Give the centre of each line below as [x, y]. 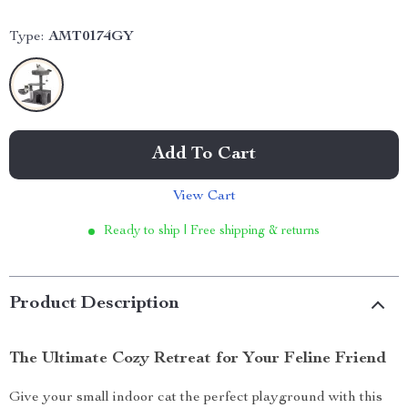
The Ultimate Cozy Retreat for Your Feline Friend [198, 359]
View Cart [204, 197]
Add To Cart [204, 155]
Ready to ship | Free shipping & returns [212, 231]
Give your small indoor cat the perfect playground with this [196, 398]
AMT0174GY [91, 37]
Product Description [94, 304]
